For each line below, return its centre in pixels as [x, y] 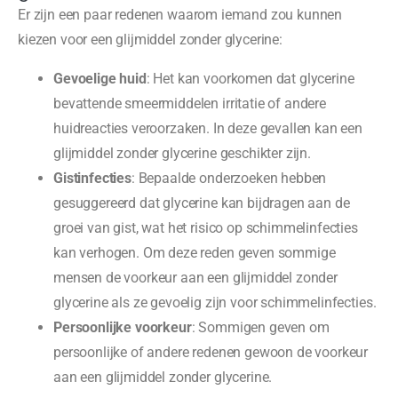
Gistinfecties [92, 179]
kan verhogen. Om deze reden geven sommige [195, 253]
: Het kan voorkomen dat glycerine [250, 79]
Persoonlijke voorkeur [123, 328]
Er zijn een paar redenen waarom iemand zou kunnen [180, 15]
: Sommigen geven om [260, 328]
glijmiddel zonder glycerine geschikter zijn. [182, 154]
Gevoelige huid [100, 79]
